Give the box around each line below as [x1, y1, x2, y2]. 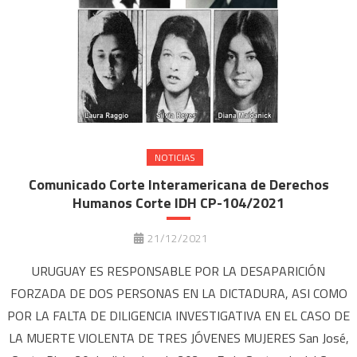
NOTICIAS [154, 149, 195, 165]
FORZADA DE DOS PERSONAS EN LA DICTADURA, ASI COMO [10, 283, 347, 303]
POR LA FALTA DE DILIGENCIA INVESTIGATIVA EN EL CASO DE [7, 305, 350, 325]
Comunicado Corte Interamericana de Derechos [28, 173, 329, 195]
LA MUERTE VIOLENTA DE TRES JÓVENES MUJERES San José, [8, 328, 349, 347]
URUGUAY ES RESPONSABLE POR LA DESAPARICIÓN [32, 261, 325, 280]
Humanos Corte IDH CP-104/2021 [73, 191, 284, 214]
